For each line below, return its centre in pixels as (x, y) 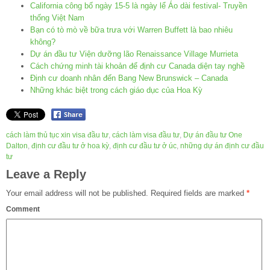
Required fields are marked (197, 193)
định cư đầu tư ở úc (145, 146)
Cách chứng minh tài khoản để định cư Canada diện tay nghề (137, 66)
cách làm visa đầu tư (146, 135)
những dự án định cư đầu (222, 146)
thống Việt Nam (57, 17)
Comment (23, 209)
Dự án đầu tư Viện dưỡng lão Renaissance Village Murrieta (134, 54)
